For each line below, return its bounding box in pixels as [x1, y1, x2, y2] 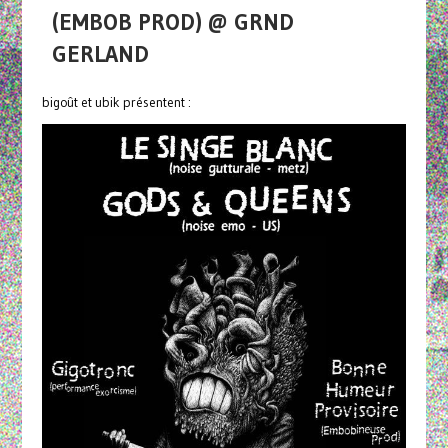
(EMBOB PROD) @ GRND [51, 8, 294, 37]
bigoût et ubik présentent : [41, 94, 191, 112]
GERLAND [51, 40, 149, 69]
